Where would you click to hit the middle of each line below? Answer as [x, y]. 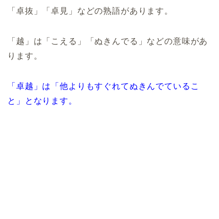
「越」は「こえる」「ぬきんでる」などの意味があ [108, 42]
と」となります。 [42, 101]
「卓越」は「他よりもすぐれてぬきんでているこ [103, 87]
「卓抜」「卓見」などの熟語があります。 [90, 11]
